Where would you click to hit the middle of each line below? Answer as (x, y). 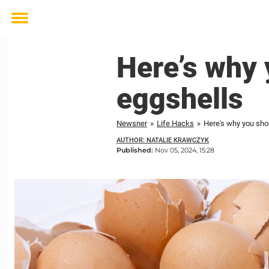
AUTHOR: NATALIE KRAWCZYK (163, 140)
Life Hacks (175, 123)
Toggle (28, 27)
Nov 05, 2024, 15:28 (185, 150)
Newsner (132, 123)
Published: (136, 150)
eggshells (180, 99)
